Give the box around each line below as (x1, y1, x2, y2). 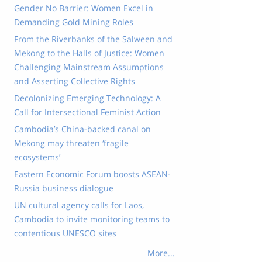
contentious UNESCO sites (13, 227, 116, 239)
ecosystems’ (13, 151, 60, 163)
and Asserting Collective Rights (13, 75, 135, 87)
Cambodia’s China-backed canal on (13, 123, 151, 135)
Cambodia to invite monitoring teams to (13, 213, 170, 225)
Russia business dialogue (13, 182, 113, 194)
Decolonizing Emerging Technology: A (13, 92, 161, 104)
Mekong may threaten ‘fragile (13, 137, 129, 149)
